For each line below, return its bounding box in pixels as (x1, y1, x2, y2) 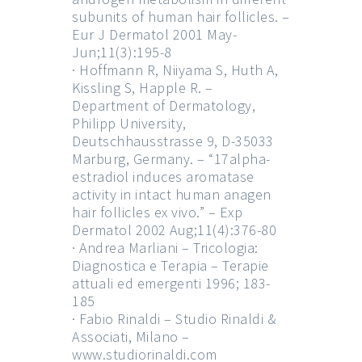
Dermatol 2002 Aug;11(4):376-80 (72, 220, 276, 239)
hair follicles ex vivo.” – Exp (72, 202, 242, 221)
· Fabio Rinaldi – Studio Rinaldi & (72, 309, 276, 328)
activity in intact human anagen (72, 184, 271, 204)
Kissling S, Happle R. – (72, 78, 213, 97)
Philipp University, (72, 113, 187, 133)
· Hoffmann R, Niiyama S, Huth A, (72, 60, 278, 79)
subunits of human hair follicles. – (72, 6, 290, 26)
